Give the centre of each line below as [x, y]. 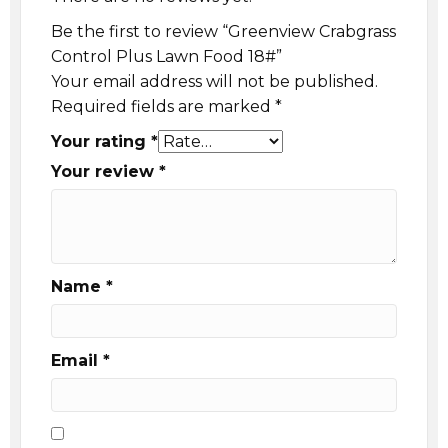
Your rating [101, 141]
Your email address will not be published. [214, 81]
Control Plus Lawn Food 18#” [166, 56]
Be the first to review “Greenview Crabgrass [223, 31]
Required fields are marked [163, 106]
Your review [105, 171]
